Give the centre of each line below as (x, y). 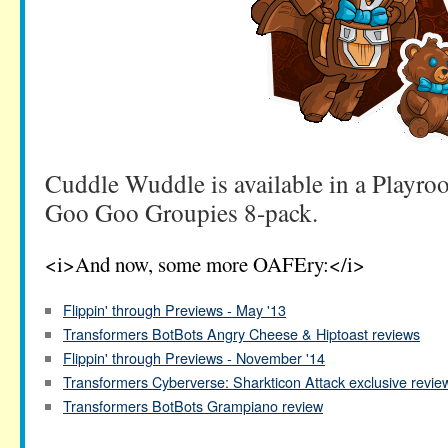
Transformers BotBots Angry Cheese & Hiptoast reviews (241, 333)
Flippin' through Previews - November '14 (194, 357)
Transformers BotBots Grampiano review (193, 405)
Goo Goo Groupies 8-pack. (181, 212)
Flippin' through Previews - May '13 (174, 309)
